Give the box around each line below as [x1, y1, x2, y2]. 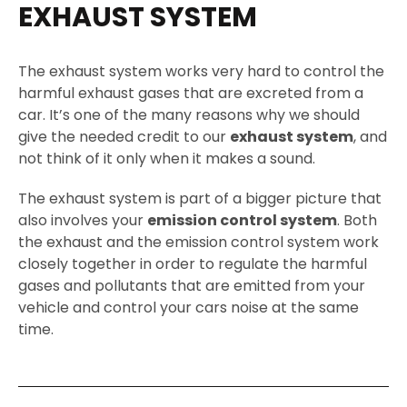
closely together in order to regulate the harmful [18, 253, 367, 274]
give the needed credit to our [18, 125, 230, 147]
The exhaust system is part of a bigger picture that [18, 187, 382, 209]
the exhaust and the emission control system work [18, 231, 379, 253]
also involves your [18, 209, 147, 231]
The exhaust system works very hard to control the [18, 60, 384, 82]
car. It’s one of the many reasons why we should [18, 104, 360, 125]
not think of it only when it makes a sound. [18, 147, 315, 169]
